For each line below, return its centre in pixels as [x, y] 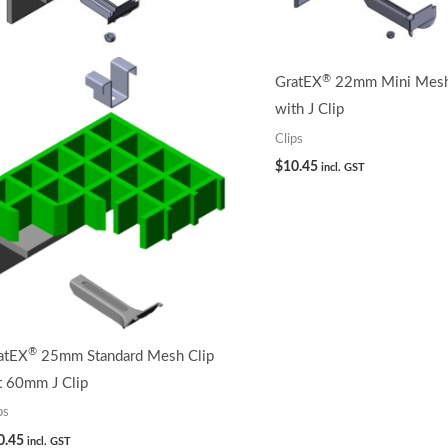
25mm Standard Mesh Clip [125, 356]
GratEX [298, 83]
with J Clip [309, 110]
